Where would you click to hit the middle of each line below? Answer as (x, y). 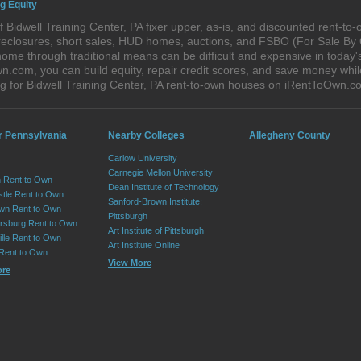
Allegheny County (290, 135)
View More (130, 263)
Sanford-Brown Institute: (155, 201)
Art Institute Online (144, 245)
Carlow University (143, 158)
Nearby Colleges (146, 135)
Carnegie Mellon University (160, 172)
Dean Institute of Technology (164, 187)
